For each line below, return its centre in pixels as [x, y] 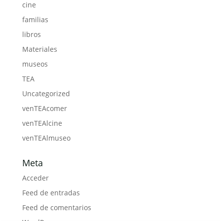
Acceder [35, 178]
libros [31, 34]
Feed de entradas [51, 193]
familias [35, 19]
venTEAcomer [44, 108]
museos [35, 64]
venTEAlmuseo [46, 138]
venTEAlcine [42, 123]
